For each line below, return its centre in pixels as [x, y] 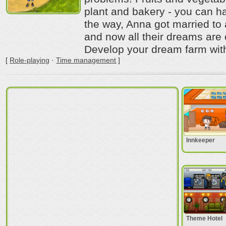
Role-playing [30, 60]
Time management [86, 60]
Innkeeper [201, 140]
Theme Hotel [205, 218]
